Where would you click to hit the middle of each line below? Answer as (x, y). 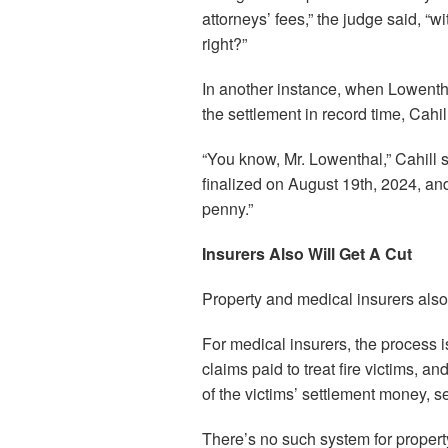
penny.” (227, 208)
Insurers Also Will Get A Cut (307, 253)
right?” (224, 43)
